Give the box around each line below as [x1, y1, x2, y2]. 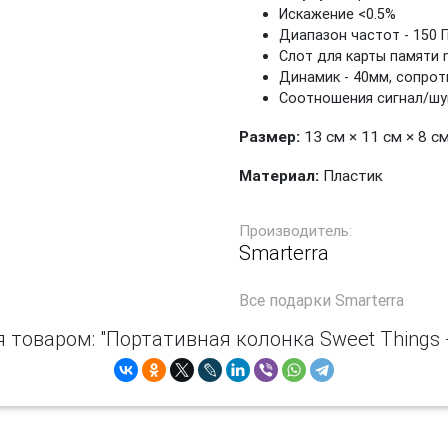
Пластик [319, 166, 383, 185]
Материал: [239, 166, 319, 185]
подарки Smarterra [269, 290, 404, 310]
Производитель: [239, 221, 352, 240]
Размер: [239, 127, 304, 146]
